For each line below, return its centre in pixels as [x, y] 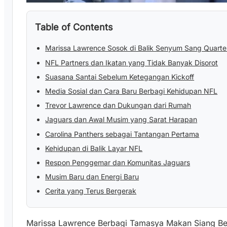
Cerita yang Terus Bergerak [91, 191]
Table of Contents [74, 27]
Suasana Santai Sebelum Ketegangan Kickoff [120, 77]
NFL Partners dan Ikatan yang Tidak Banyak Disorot [132, 62]
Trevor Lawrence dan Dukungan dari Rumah [118, 105]
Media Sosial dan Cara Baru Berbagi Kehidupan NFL [131, 91]
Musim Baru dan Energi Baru [92, 177]
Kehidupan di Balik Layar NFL [94, 148]
